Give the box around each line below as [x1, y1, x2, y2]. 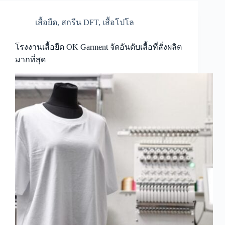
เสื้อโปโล [102, 18, 134, 27]
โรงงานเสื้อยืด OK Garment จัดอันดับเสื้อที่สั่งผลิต [15, 43, 182, 51]
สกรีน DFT [61, 18, 98, 27]
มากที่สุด [15, 55, 46, 64]
